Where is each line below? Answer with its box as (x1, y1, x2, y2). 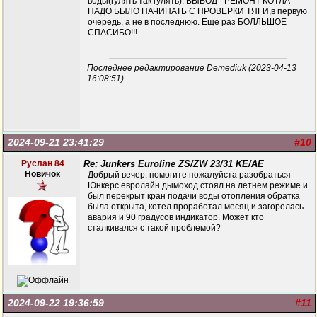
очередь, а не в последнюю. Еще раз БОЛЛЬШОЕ (88, 17, 287, 27)
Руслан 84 (21, 158, 64, 168)
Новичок (25, 169, 60, 179)
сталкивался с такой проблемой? (88, 223, 221, 233)
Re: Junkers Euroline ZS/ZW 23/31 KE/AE (83, 158, 264, 169)
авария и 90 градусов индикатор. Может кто (88, 212, 264, 222)
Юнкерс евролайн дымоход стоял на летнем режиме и (88, 180, 308, 190)
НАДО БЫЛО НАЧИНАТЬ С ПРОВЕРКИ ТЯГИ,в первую (88, 6, 307, 16)
